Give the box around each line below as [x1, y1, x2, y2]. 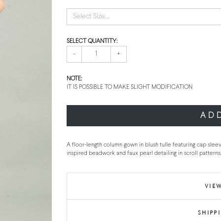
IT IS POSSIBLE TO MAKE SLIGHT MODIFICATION [66, 84, 192, 90]
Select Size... [73, 13, 110, 20]
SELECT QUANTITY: [66, 38, 117, 44]
